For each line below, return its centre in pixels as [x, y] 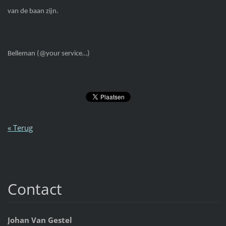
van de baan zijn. [33, 11]
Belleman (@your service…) [48, 54]
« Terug [20, 128]
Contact [35, 189]
